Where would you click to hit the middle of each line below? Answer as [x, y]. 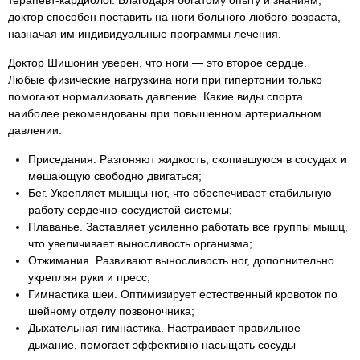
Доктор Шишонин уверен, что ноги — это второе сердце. [157, 63]
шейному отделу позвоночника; [111, 311]
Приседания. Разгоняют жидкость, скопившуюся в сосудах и [187, 159]
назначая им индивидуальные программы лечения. [145, 34]
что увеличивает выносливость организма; [140, 243]
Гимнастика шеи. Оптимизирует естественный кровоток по [183, 294]
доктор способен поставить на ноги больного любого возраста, [174, 17]
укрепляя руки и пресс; [89, 277]
